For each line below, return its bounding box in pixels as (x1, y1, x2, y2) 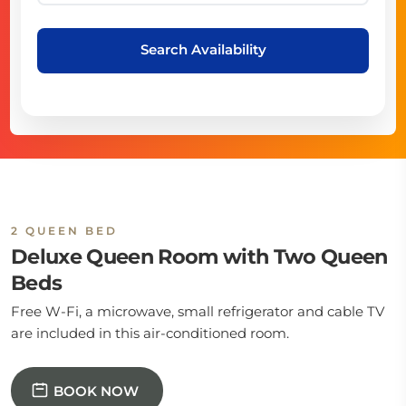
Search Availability (140, 40, 266, 58)
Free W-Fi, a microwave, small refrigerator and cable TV (11, 303, 384, 320)
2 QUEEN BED (11, 224, 118, 237)
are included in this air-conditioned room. (11, 324, 289, 342)
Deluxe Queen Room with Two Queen (11, 244, 388, 269)
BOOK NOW (53, 382, 139, 400)
